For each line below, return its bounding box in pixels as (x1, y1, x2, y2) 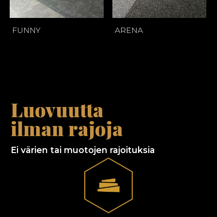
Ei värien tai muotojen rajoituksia (11, 145, 155, 155)
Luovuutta (11, 96, 104, 123)
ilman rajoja (11, 115, 124, 141)
